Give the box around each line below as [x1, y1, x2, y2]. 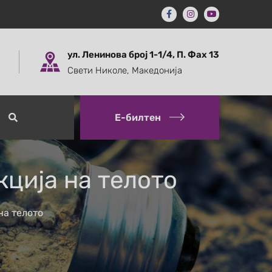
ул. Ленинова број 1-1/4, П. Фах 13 [67, 49, 219, 60]
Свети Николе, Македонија [67, 65, 182, 76]
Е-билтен [115, 112, 161, 123]
